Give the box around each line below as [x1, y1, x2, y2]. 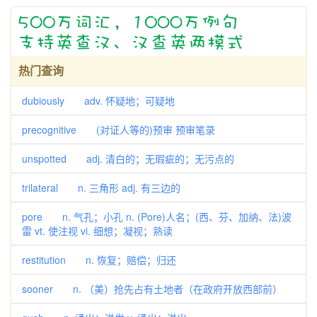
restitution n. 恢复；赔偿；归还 [22, 253, 176, 267]
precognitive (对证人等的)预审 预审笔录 [22, 122, 215, 137]
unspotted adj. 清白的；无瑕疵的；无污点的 [22, 151, 234, 166]
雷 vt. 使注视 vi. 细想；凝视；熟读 [22, 224, 173, 238]
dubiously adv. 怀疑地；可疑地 [22, 93, 175, 108]
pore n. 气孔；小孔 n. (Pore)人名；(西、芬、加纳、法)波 [22, 209, 292, 224]
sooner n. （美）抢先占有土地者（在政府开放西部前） [22, 282, 282, 296]
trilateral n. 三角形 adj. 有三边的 [22, 180, 180, 195]
